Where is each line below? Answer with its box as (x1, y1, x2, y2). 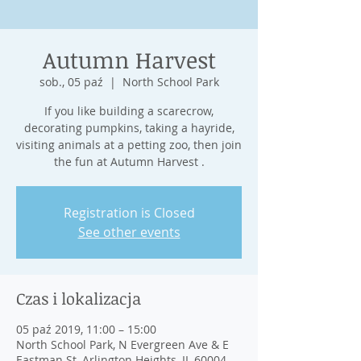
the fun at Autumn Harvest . (53, 154, 205, 169)
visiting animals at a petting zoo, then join (16, 137, 242, 152)
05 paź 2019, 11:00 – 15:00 (16, 322, 156, 337)
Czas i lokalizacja (16, 287, 141, 309)
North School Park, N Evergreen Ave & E (16, 337, 229, 352)
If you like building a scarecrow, (44, 103, 214, 118)
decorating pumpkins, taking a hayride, (23, 120, 234, 135)
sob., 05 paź (39, 74, 103, 89)
